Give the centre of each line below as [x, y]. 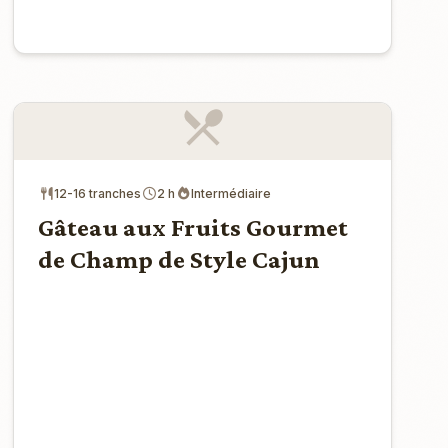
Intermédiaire [231, 193]
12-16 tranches [98, 193]
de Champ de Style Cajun [179, 259]
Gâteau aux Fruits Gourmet [193, 227]
